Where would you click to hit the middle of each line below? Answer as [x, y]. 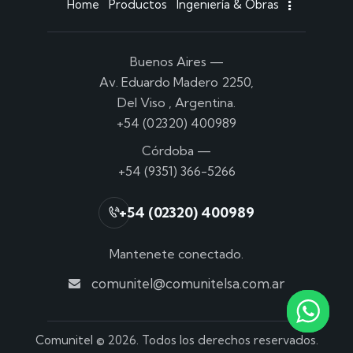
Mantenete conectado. [176, 254]
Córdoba [168, 151]
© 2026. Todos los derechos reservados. [205, 340]
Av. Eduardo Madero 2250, [176, 82]
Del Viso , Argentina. [176, 102]
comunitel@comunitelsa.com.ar [188, 284]
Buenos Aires [168, 61]
